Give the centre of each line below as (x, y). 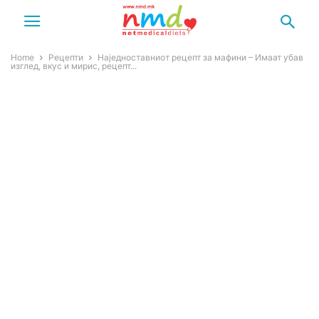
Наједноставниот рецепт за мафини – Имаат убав (200, 57)
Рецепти (66, 57)
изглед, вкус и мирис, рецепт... (74, 66)
